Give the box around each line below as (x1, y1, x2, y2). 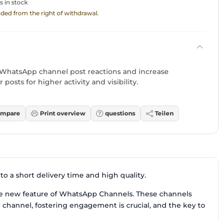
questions (105, 110, 135, 117)
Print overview (40, 110, 85, 117)
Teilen (155, 110, 174, 117)
